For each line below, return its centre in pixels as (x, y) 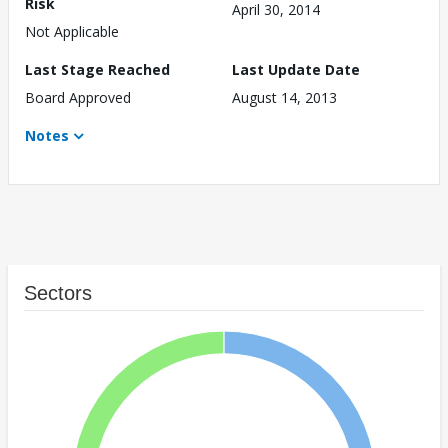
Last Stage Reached (97, 70)
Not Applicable (72, 32)
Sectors (58, 293)
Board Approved (78, 98)
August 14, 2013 (284, 98)
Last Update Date (296, 70)
